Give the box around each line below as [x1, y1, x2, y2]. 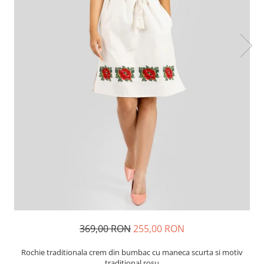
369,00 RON [80, 222, 131, 235]
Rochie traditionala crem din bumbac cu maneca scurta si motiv [21, 247, 243, 258]
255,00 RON [133, 222, 184, 235]
